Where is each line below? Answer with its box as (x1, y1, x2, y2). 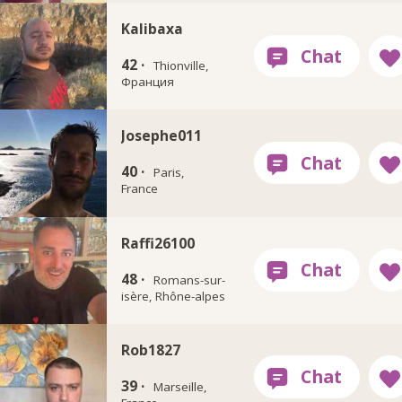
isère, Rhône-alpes (120, 287, 225, 304)
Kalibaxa (120, 19, 183, 39)
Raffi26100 (120, 232, 195, 253)
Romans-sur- (153, 271, 226, 288)
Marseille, (153, 378, 207, 395)
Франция (120, 74, 174, 91)
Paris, (153, 164, 185, 181)
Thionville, (153, 57, 209, 74)
